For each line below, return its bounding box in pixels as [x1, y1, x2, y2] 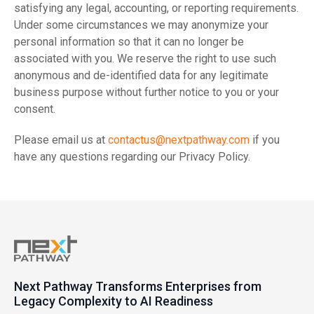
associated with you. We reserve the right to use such [14, 52, 276, 65]
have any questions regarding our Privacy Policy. [14, 150, 250, 163]
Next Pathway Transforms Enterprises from [14, 279, 261, 294]
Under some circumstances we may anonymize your [14, 18, 268, 32]
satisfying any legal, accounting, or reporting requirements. [14, 1, 299, 15]
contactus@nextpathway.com [108, 133, 250, 146]
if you [250, 133, 280, 146]
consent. [14, 102, 55, 116]
